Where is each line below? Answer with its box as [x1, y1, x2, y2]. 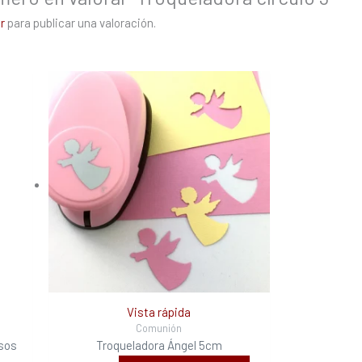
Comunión [136, 322, 183, 335]
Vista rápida [127, 305, 192, 320]
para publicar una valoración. [5, 15, 156, 30]
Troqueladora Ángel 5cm [95, 338, 222, 353]
